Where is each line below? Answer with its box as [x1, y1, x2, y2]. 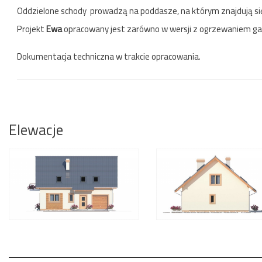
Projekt [17, 20, 46, 37]
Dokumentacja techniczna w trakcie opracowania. [17, 48, 201, 65]
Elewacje [9, 116, 63, 143]
